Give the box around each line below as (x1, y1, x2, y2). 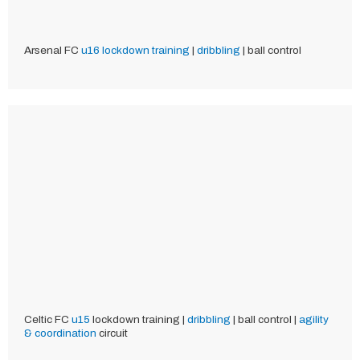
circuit (96, 326, 128, 339)
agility (299, 313, 329, 325)
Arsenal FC (24, 43, 81, 56)
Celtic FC (24, 313, 72, 325)
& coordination (24, 326, 96, 339)
